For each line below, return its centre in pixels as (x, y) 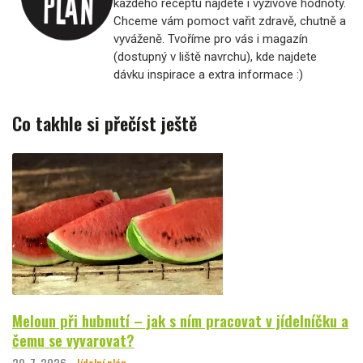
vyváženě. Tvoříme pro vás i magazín (211, 39)
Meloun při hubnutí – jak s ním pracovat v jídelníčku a (180, 320)
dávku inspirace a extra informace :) (209, 75)
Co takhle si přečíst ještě (105, 124)
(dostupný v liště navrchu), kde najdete (216, 57)
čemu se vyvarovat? (73, 340)
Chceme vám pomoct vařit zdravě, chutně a (230, 21)
